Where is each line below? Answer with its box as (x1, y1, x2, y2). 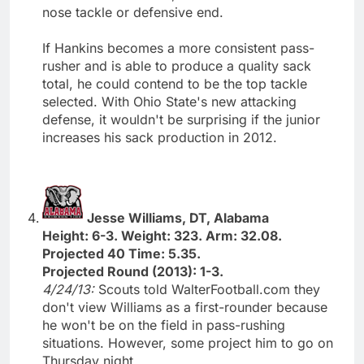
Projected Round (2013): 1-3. (42, 262, 223, 279)
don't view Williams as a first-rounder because (42, 298, 327, 315)
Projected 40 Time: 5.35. (42, 245, 201, 262)
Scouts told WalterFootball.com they (98, 280, 320, 297)
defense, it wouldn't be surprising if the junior (42, 110, 320, 128)
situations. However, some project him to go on (42, 334, 333, 351)
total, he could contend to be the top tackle (42, 75, 307, 92)
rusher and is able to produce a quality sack (42, 57, 311, 74)
